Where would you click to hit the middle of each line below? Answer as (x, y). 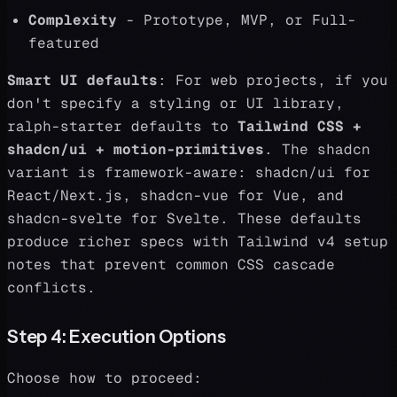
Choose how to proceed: (105, 378)
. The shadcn (317, 149)
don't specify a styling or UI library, (175, 103)
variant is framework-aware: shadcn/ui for (189, 172)
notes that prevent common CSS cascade (171, 265)
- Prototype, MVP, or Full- (237, 20)
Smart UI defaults (82, 80)
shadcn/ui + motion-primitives (136, 149)
